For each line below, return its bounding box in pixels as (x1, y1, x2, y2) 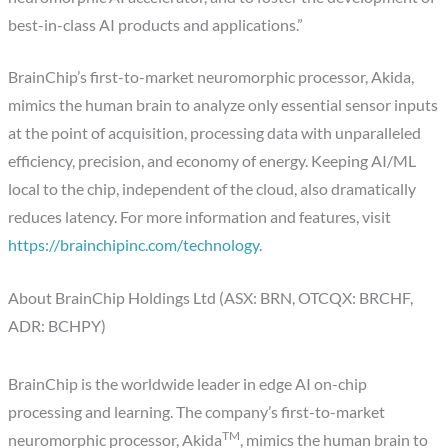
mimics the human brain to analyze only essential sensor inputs (8, 96, 439, 115)
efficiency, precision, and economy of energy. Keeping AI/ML (8, 152, 417, 171)
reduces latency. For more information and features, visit (8, 208, 392, 227)
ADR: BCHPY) (8, 317, 107, 336)
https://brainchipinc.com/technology (8, 236, 260, 255)
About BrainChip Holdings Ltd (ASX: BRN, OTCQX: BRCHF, (8, 289, 414, 308)
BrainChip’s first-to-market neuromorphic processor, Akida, (8, 68, 415, 87)
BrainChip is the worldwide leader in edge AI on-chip (8, 375, 368, 394)
